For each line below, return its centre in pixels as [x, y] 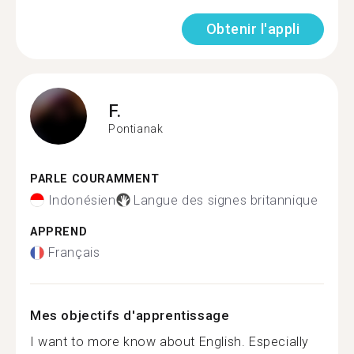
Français [74, 252]
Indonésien [82, 200]
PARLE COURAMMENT [95, 179]
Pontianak [136, 128]
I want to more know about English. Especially [170, 342]
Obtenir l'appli [252, 29]
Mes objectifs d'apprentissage [130, 315]
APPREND [59, 232]
